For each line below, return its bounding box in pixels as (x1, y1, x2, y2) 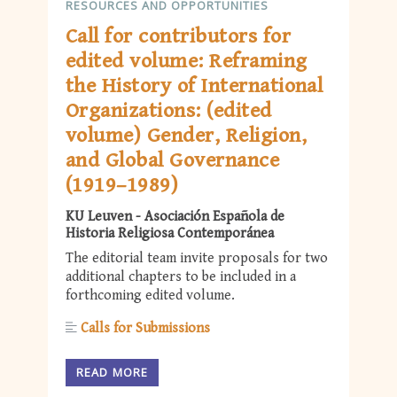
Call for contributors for (66, 24, 291, 50)
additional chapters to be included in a (66, 269, 296, 286)
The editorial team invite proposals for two (66, 250, 328, 268)
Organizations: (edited (66, 98, 272, 124)
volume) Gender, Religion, (66, 123, 307, 149)
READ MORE (76, 363, 149, 380)
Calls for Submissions (81, 320, 210, 338)
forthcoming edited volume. (66, 287, 235, 305)
